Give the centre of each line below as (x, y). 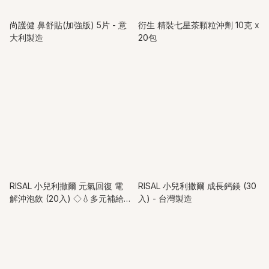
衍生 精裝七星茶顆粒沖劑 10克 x (199, 25)
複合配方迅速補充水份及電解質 (68, 211)
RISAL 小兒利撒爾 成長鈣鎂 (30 (197, 186)
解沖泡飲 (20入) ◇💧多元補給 (67, 198)
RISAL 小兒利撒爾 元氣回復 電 (66, 186)
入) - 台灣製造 (165, 198)
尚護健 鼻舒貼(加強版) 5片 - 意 (68, 25)
